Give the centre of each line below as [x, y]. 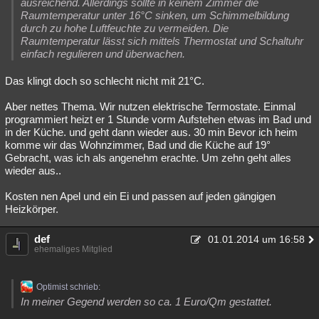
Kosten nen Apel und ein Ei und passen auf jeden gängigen [140, 196]
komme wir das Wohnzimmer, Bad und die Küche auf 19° [138, 145]
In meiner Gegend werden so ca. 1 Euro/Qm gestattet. [146, 302]
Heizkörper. [32, 209]
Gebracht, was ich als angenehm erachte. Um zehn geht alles [148, 158]
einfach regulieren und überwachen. [103, 54]
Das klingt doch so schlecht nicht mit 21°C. [105, 81]
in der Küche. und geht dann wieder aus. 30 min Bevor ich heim [151, 132]
